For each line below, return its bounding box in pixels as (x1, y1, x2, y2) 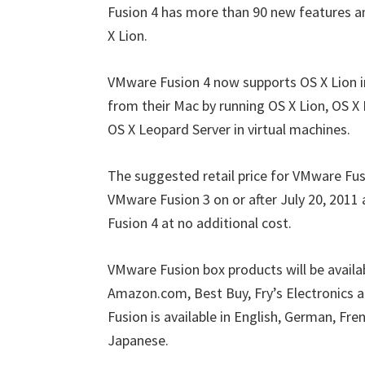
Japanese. (108, 331, 169, 350)
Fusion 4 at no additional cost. (108, 213, 292, 232)
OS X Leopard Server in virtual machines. (108, 120, 350, 139)
